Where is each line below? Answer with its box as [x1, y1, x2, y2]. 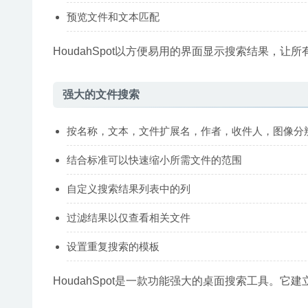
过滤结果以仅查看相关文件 [67, 211, 190, 223]
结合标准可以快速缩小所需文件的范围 [67, 153, 242, 166]
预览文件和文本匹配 [67, 10, 159, 23]
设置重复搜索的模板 [67, 240, 159, 252]
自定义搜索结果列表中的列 [67, 182, 190, 195]
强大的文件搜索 [63, 88, 140, 100]
